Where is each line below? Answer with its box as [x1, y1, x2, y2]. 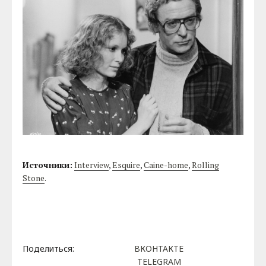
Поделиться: [23, 242, 75, 254]
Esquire [112, 159, 141, 171]
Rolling [192, 159, 220, 171]
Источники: [23, 159, 73, 171]
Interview [74, 159, 109, 171]
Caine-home [144, 159, 189, 171]
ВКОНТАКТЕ [134, 242, 183, 254]
